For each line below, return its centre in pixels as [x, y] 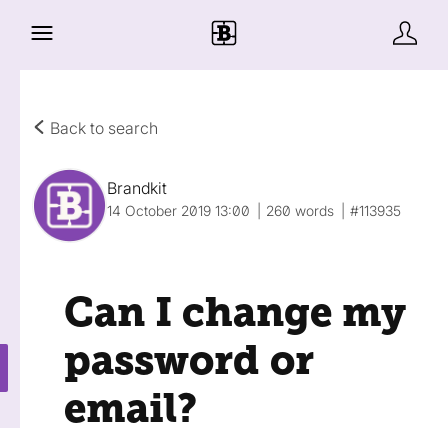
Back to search [102, 128]
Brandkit [137, 188]
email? [130, 408]
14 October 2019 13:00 [178, 210]
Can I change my [235, 312]
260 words [300, 210]
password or [189, 360]
